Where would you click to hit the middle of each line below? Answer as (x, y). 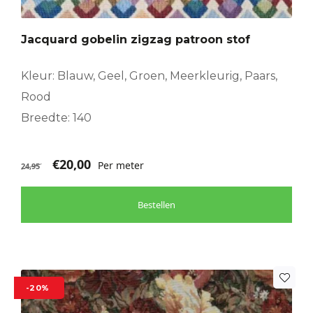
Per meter (121, 166)
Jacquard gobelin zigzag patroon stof (136, 40)
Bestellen (156, 205)
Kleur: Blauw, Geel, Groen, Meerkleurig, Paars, (149, 76)
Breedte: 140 (56, 118)
